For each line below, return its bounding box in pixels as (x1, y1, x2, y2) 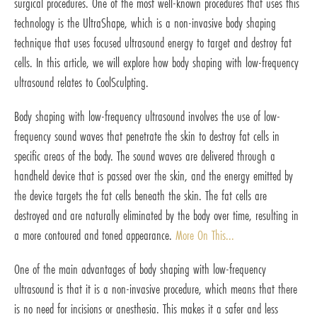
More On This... (175, 226, 234, 245)
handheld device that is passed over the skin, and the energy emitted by (14, 166, 293, 185)
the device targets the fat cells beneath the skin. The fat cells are (14, 186, 267, 205)
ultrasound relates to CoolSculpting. (14, 73, 149, 92)
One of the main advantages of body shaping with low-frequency (14, 260, 266, 279)
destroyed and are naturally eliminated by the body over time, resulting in (14, 206, 299, 225)
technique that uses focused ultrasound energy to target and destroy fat (14, 33, 292, 52)
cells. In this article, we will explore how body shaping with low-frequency (14, 53, 299, 72)
